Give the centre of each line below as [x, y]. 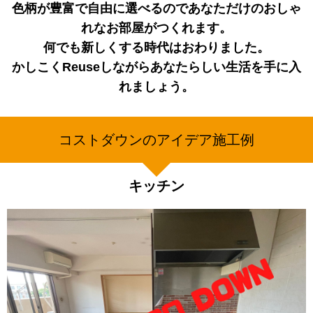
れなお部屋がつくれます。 [156, 28]
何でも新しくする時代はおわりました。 [156, 48]
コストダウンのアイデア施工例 [156, 140]
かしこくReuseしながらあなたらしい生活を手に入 [156, 67]
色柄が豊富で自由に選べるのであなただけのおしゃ [156, 8]
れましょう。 [156, 87]
